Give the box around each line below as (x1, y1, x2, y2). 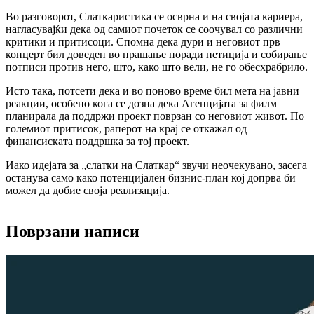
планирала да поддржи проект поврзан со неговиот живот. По (6, 109, 304, 122)
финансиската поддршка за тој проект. (6, 135, 189, 147)
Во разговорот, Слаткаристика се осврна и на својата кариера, (6, 10, 303, 22)
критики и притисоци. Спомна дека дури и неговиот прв (6, 35, 280, 48)
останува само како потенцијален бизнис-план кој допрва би (6, 171, 296, 184)
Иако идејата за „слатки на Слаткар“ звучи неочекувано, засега (6, 158, 307, 171)
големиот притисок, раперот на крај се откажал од (6, 122, 247, 135)
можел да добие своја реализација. (6, 184, 170, 196)
